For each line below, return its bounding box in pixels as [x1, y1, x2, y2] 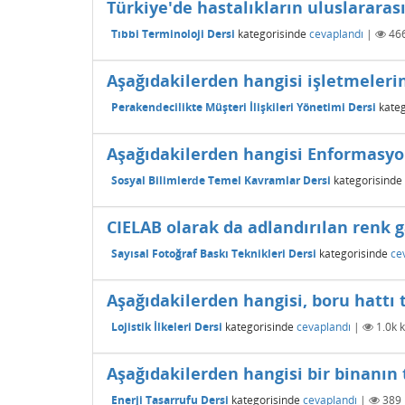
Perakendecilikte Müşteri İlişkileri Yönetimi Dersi [111, 99, 376, 115]
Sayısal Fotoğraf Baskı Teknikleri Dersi [111, 245, 316, 261]
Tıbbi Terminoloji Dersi [111, 25, 235, 42]
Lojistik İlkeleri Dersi [111, 318, 222, 334]
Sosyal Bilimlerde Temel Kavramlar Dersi [111, 172, 331, 188]
